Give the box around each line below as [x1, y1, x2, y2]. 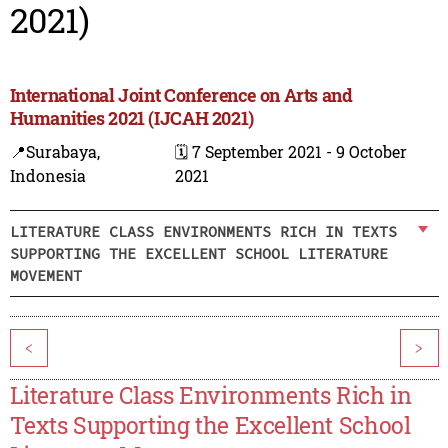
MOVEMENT [9, 265, 82, 285]
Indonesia [9, 165, 86, 187]
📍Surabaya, [9, 141, 100, 163]
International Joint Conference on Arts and [9, 83, 353, 108]
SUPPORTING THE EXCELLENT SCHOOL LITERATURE [9, 243, 388, 263]
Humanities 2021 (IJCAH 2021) [9, 106, 254, 131]
